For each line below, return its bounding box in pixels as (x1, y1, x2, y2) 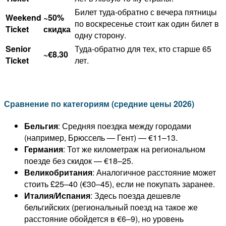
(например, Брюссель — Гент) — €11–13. (24, 132, 178, 144)
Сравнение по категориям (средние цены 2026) (4, 97, 194, 109)
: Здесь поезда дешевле (90, 190, 181, 202)
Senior (6, 42, 31, 54)
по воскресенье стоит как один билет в (75, 17, 219, 29)
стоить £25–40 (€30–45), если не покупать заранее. (24, 178, 215, 190)
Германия (24, 143, 63, 155)
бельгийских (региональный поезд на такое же (24, 201, 198, 213)
